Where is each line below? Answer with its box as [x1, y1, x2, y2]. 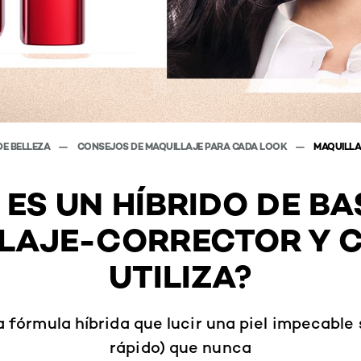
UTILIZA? [108, 255, 253, 297]
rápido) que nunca [110, 337, 251, 357]
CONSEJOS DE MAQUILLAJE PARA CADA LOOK [77, 139, 289, 152]
